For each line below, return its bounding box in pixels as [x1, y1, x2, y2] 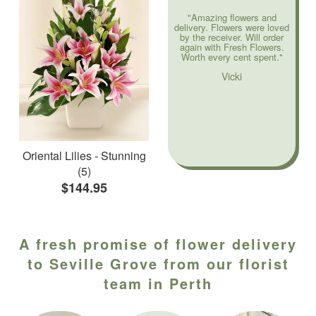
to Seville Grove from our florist [27, 253, 289, 274]
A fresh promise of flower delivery [19, 233, 297, 254]
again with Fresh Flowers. [179, 39, 284, 54]
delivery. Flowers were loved [174, 20, 289, 34]
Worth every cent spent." [181, 49, 283, 63]
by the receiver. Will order [180, 30, 284, 44]
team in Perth [104, 272, 212, 293]
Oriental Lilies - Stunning [23, 147, 146, 164]
